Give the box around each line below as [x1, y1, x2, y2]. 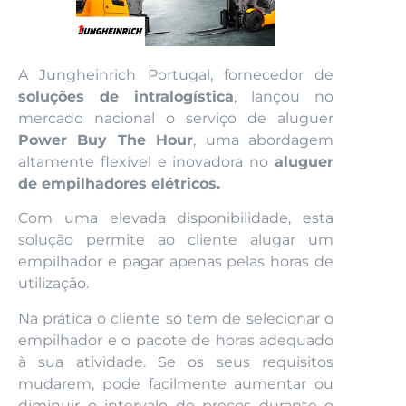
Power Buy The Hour [18, 131, 194, 150]
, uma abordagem [193, 131, 334, 150]
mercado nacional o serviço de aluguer [18, 110, 333, 128]
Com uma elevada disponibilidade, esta [18, 209, 333, 227]
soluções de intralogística [18, 88, 234, 106]
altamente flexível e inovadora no [18, 153, 275, 171]
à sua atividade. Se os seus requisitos [18, 353, 333, 371]
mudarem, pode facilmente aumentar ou [18, 374, 333, 392]
